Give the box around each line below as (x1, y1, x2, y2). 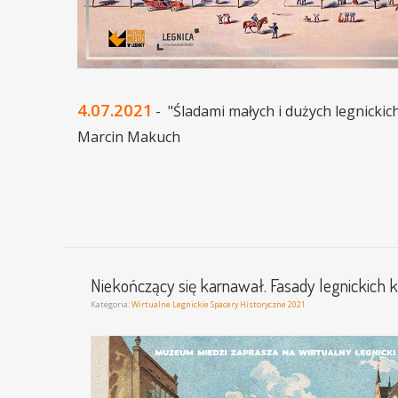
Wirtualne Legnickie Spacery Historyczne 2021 (131, 298, 306, 311)
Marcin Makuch (77, 127, 180, 147)
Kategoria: (91, 298, 131, 311)
